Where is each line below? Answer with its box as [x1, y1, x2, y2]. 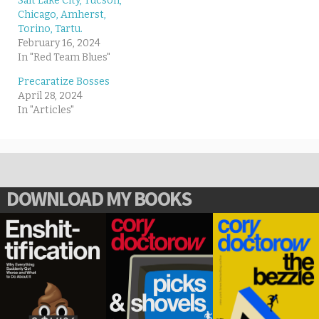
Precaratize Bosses [18, 75, 110, 88]
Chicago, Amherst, [18, 9, 106, 21]
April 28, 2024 [18, 90, 83, 103]
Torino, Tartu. [18, 23, 83, 36]
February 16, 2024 [18, 37, 100, 50]
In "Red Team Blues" [18, 51, 110, 64]
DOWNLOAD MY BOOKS [6, 186, 192, 212]
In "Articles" [18, 104, 74, 117]
